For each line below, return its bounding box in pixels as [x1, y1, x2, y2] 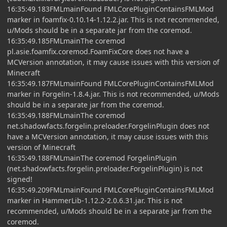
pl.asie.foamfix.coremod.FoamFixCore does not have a [7, 46, 189, 56]
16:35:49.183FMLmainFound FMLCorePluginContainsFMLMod [7, 4, 214, 14]
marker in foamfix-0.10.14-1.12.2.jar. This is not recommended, [7, 14, 219, 24]
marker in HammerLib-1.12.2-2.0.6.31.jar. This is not [7, 195, 182, 205]
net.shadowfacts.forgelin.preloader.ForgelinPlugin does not [7, 121, 209, 131]
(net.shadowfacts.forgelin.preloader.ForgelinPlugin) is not [7, 163, 203, 173]
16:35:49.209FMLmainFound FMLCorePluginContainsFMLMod [7, 184, 214, 195]
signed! [7, 174, 32, 184]
